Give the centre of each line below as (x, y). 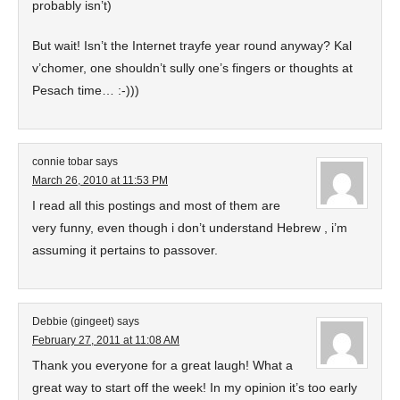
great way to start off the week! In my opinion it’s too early (195, 387)
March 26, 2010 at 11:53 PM (100, 180)
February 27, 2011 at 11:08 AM (106, 340)
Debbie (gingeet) (73, 321)
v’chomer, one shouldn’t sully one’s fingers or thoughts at (192, 68)
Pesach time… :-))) (86, 90)
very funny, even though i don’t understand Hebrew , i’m (190, 228)
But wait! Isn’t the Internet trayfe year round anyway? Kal (192, 46)
